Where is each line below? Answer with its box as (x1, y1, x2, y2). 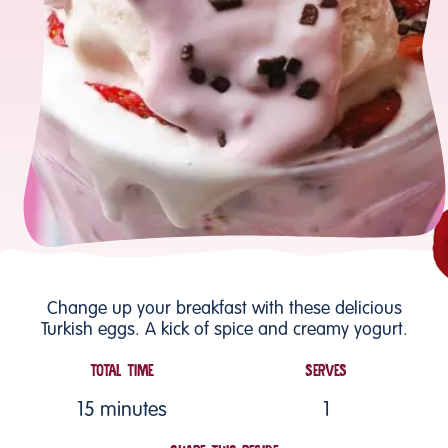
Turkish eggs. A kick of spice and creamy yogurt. (40, 320, 408, 339)
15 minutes (77, 400, 167, 421)
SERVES (305, 359, 347, 382)
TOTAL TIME (90, 359, 154, 382)
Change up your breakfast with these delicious (46, 299, 402, 318)
